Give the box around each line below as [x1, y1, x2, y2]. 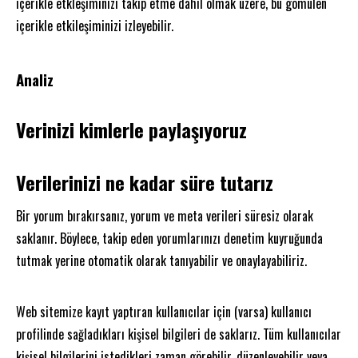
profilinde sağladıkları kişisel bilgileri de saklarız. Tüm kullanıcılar [16, 324, 341, 344]
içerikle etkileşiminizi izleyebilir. [16, 15, 173, 35]
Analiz [16, 68, 54, 90]
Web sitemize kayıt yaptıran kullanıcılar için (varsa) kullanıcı [16, 301, 312, 321]
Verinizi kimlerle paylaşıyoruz [16, 114, 247, 144]
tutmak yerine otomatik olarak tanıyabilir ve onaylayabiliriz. [16, 250, 307, 270]
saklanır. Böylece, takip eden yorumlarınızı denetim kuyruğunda [16, 228, 323, 248]
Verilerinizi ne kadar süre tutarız [16, 167, 273, 197]
